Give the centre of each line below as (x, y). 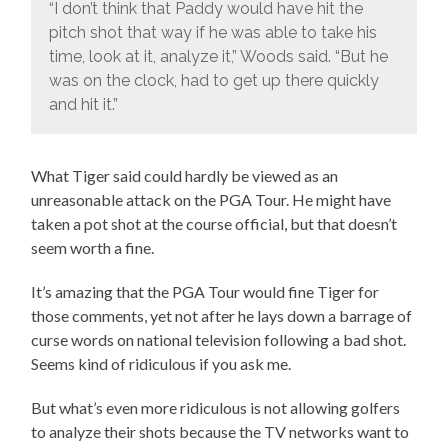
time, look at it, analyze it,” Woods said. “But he (218, 56)
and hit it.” (83, 104)
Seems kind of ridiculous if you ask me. (161, 364)
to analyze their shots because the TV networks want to (220, 432)
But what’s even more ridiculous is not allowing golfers (216, 408)
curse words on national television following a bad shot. (219, 340)
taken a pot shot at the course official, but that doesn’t (214, 224)
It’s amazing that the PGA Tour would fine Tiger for (205, 292)
